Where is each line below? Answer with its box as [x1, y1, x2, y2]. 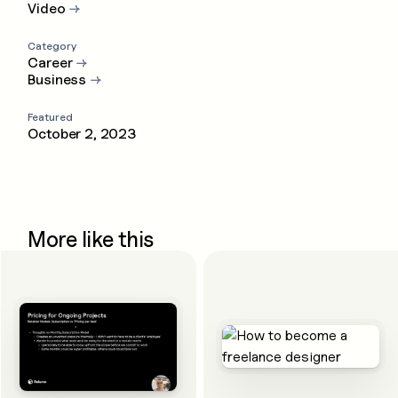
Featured [28, 110, 74, 124]
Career [28, 54, 73, 72]
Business [28, 71, 87, 89]
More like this [28, 227, 154, 252]
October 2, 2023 [28, 125, 136, 143]
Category [28, 39, 77, 53]
